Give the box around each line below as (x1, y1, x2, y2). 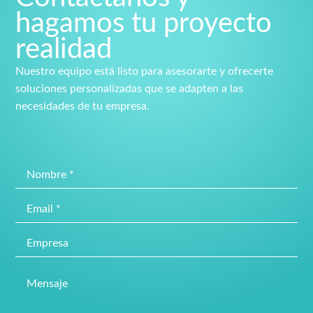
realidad (15, 35, 112, 64)
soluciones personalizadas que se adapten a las (15, 82, 244, 94)
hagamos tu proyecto (15, 9, 272, 38)
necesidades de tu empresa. (15, 100, 150, 112)
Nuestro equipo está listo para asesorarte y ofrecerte (15, 65, 274, 77)
